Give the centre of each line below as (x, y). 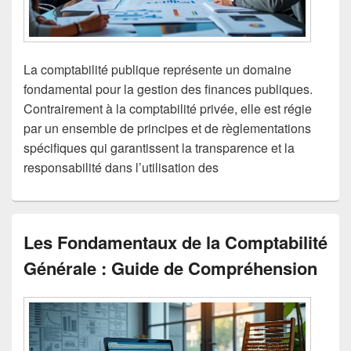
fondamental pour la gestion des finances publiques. (168, 89)
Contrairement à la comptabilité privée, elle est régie (168, 109)
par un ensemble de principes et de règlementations (167, 128)
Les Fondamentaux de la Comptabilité (175, 242)
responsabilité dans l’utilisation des (121, 168)
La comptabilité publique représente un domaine (157, 70)
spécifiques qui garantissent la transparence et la (159, 148)
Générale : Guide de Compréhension (170, 268)
